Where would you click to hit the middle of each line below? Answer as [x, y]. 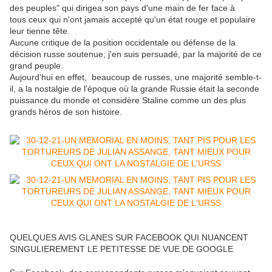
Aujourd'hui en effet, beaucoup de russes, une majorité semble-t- [136, 77]
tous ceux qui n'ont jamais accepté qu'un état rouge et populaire [133, 20]
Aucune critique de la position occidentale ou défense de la [123, 43]
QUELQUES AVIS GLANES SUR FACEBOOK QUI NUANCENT [129, 238]
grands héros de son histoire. [66, 112]
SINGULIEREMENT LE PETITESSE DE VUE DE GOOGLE [121, 249]
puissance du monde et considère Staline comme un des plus [128, 100]
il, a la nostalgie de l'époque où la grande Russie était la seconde [134, 89]
